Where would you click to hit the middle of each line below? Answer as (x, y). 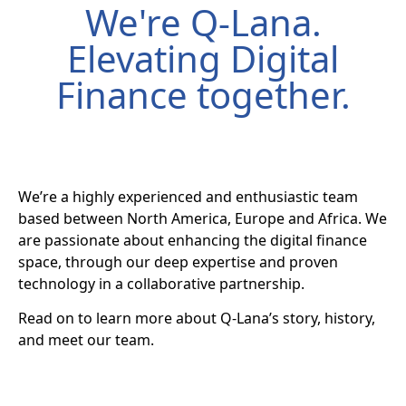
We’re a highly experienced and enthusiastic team (188, 197)
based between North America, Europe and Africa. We (203, 218)
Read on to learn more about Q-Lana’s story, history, (197, 319)
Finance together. (203, 95)
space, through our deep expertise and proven (178, 262)
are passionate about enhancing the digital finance (193, 240)
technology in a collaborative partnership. (161, 284)
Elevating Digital (203, 58)
